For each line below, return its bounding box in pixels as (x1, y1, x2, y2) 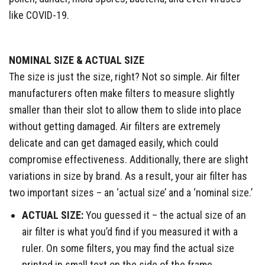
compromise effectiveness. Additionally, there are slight (9, 153, 248, 166)
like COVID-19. (9, 8, 69, 21)
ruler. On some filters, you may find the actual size (22, 241, 234, 254)
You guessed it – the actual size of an (86, 208, 246, 221)
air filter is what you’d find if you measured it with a (22, 225, 238, 238)
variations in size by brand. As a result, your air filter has (9, 169, 247, 182)
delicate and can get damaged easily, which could (9, 136, 218, 149)
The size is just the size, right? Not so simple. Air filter (9, 70, 240, 83)
